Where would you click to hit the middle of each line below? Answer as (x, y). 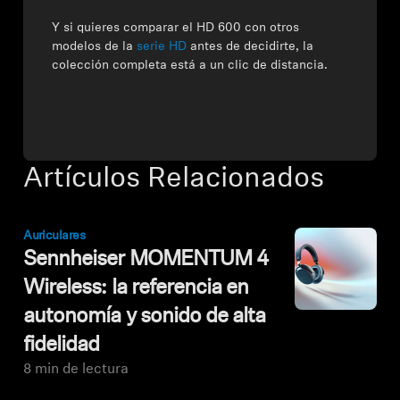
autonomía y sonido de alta (145, 317)
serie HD (162, 47)
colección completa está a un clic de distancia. (190, 66)
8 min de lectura (76, 370)
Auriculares (54, 236)
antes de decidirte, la (250, 47)
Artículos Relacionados (174, 179)
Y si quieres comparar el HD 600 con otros (176, 28)
